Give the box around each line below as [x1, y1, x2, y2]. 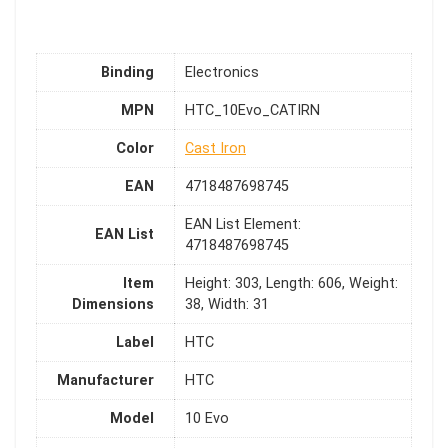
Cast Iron [185, 140, 246, 158]
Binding [101, 64, 154, 82]
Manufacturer [57, 372, 154, 390]
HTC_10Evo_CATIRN [185, 102, 320, 120]
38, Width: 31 [185, 296, 269, 314]
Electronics [185, 64, 259, 82]
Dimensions [72, 296, 154, 314]
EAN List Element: [185, 216, 301, 234]
